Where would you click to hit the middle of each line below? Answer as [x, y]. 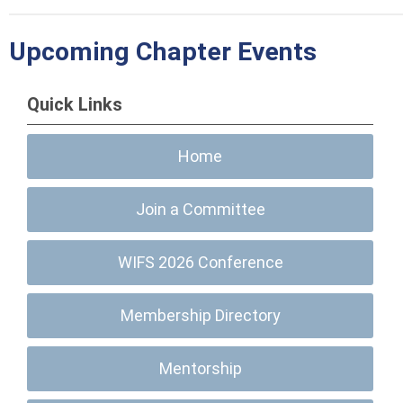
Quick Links [75, 104]
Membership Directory [200, 315]
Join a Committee [200, 209]
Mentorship [200, 368]
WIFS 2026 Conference [200, 262]
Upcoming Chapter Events [163, 52]
